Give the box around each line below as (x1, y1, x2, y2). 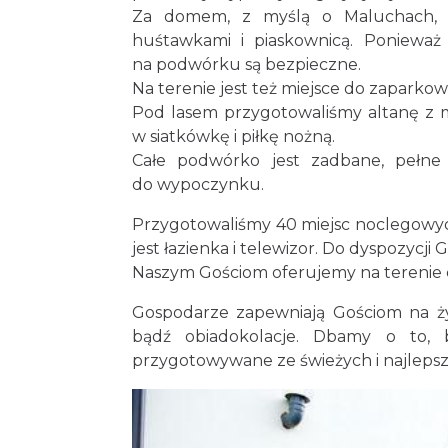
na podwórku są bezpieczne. (132, 54, 361, 74)
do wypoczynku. (132, 174, 264, 194)
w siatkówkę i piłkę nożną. (132, 126, 335, 146)
